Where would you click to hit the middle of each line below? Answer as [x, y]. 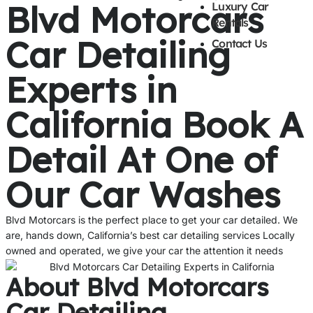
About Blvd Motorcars [137, 287]
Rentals [230, 23]
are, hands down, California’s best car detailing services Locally [150, 235]
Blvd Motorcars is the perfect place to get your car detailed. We [152, 220]
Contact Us [240, 44]
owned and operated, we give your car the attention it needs [144, 251]
